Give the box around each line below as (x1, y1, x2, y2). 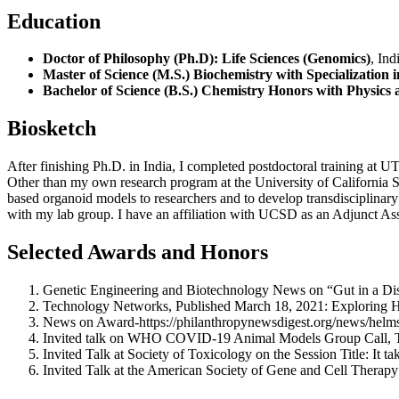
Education (7, 9, 101, 33)
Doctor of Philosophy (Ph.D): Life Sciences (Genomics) (43, 51, 370, 67)
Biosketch (7, 117, 96, 141)
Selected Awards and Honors (7, 240, 268, 265)
